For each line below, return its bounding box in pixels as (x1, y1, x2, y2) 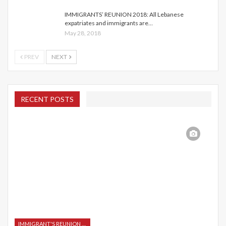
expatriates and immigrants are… (65, 19, 153, 27)
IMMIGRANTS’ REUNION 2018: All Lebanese (65, 11, 184, 19)
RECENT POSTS (21, 95, 74, 104)
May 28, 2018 (65, 29, 101, 37)
